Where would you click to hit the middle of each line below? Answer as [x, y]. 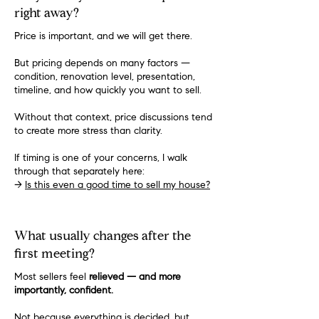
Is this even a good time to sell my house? [117, 186]
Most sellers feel [50, 278]
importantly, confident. [64, 291]
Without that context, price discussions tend [113, 118]
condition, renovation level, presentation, [105, 78]
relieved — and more [134, 278]
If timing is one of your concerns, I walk [101, 159]
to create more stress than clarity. [88, 132]
